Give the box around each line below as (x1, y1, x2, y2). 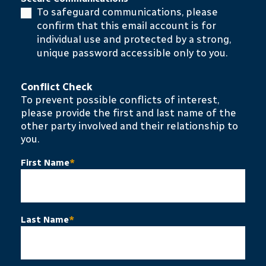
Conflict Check (21, 81, 93, 93)
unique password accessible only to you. (37, 47, 227, 59)
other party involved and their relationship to (21, 120, 238, 132)
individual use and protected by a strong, (37, 33, 231, 45)
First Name (21, 157, 69, 168)
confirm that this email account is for (37, 20, 216, 31)
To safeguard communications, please (37, 6, 218, 18)
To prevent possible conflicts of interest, (21, 94, 219, 106)
